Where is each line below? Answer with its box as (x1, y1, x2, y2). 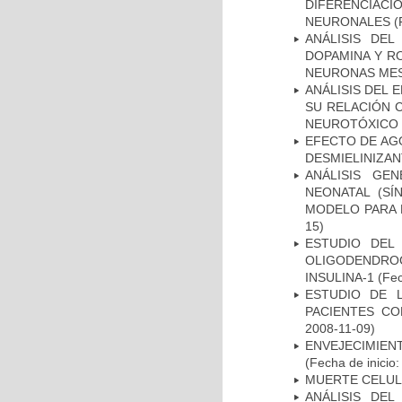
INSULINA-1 (305, 269, 378, 284)
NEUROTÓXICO (305, 116, 398, 131)
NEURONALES (305, 13, 390, 29)
